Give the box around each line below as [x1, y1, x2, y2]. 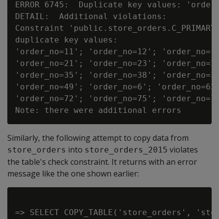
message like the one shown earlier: [7, 168, 139, 179]
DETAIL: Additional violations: [15, 12, 167, 21]
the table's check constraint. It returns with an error [7, 156, 197, 167]
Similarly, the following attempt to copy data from [7, 132, 189, 143]
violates [168, 144, 198, 155]
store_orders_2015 [85, 145, 168, 154]
